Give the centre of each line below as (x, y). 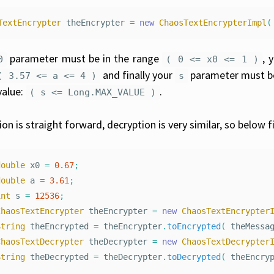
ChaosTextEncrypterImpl (213, 23)
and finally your (138, 75)
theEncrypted (60, 227)
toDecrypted (194, 257)
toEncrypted (194, 227)
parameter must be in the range (84, 59)
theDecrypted (60, 257)
